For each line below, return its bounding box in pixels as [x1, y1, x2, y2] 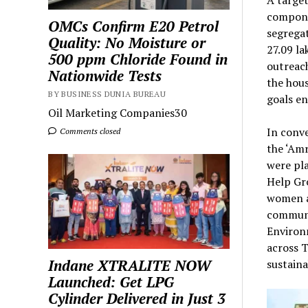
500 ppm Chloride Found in [48, 49, 228, 69]
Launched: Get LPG [48, 272, 175, 291]
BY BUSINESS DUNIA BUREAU [48, 88, 166, 99]
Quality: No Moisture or [48, 32, 206, 52]
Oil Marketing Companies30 [48, 104, 188, 120]
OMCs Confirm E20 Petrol [48, 16, 219, 36]
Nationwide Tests [48, 65, 162, 85]
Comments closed [58, 125, 121, 136]
